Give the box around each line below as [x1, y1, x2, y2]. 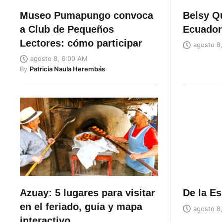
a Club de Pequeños [20, 23, 114, 35]
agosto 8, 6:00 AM [30, 55, 88, 63]
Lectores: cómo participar [20, 37, 142, 49]
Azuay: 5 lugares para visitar [20, 187, 155, 199]
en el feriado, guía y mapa [20, 201, 142, 213]
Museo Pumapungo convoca [20, 9, 153, 21]
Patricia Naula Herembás [30, 64, 105, 73]
